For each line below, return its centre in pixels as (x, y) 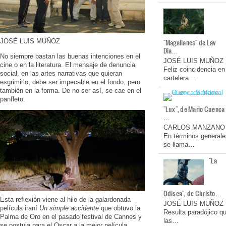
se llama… (179, 145)
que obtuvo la (120, 208)
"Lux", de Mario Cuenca (194, 109)
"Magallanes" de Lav (190, 43)
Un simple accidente (69, 208)
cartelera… (179, 78)
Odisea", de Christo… (192, 193)
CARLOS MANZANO (194, 127)
